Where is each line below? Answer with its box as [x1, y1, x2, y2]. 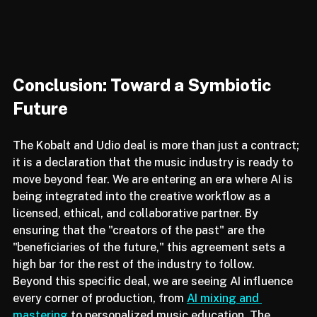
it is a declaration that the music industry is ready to [13, 173, 296, 188]
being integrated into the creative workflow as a [13, 207, 273, 221]
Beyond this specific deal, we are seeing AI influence [13, 292, 296, 306]
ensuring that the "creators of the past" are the [13, 241, 267, 255]
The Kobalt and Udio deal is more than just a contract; [13, 156, 302, 171]
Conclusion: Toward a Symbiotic [13, 93, 275, 113]
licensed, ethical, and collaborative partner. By [13, 224, 261, 238]
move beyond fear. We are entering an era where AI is [13, 190, 296, 204]
